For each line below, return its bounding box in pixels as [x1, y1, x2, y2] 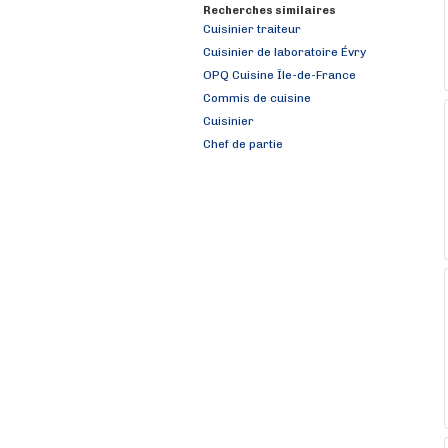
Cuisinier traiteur [203, 22, 301, 36]
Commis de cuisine [203, 91, 311, 105]
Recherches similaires [203, 4, 336, 17]
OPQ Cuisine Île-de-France [203, 68, 356, 82]
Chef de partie [203, 137, 283, 151]
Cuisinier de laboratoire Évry [203, 45, 366, 59]
